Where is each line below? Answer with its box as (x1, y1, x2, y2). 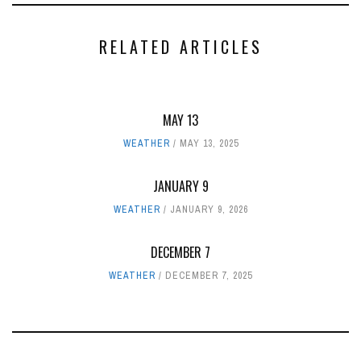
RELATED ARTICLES (98, 35, 263, 60)
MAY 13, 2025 (179, 137, 239, 151)
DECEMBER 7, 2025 (165, 269, 252, 283)
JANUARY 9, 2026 (169, 203, 248, 217)
